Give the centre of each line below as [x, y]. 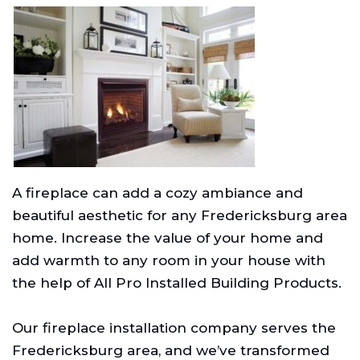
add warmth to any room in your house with [169, 260]
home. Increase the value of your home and [168, 237]
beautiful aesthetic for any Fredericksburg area [180, 215]
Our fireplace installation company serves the [174, 327]
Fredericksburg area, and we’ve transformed [171, 350]
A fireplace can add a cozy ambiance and [157, 192]
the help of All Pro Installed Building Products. [177, 282]
